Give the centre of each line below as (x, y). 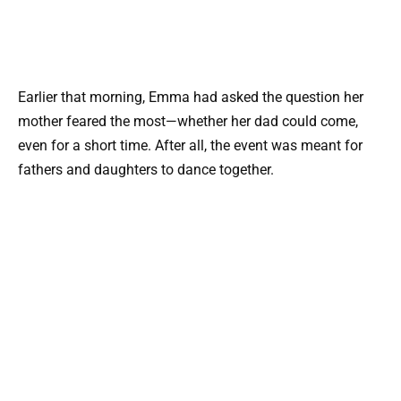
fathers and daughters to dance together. (146, 170)
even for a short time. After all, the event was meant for (190, 146)
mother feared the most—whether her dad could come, (188, 122)
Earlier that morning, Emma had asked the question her (191, 98)
